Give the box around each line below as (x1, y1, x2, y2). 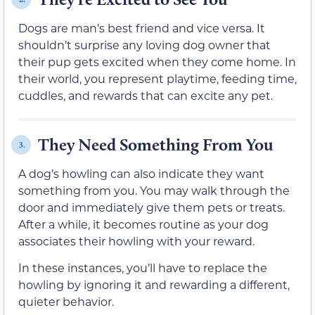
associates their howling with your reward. (18, 233, 255, 249)
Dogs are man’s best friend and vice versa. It (18, 20, 265, 36)
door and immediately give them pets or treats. (18, 200, 285, 215)
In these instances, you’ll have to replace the (18, 260, 267, 276)
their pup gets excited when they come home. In (18, 54, 296, 70)
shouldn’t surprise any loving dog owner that (18, 37, 271, 53)
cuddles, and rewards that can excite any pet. (18, 88, 273, 103)
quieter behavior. (18, 294, 114, 309)
